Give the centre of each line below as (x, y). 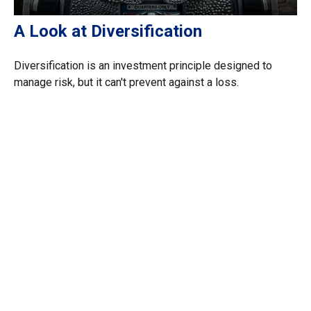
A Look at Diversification (108, 32)
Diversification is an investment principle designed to (143, 66)
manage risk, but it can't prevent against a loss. (126, 83)
